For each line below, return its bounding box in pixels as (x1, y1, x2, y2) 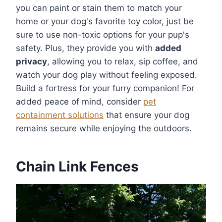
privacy (16, 56, 47, 67)
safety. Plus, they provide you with (16, 43, 155, 54)
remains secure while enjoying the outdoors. (16, 123, 192, 134)
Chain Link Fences (16, 158, 139, 175)
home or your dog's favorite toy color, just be (16, 16, 194, 27)
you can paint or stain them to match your (16, 3, 182, 13)
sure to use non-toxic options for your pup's (16, 30, 189, 40)
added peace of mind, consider (16, 97, 143, 107)
